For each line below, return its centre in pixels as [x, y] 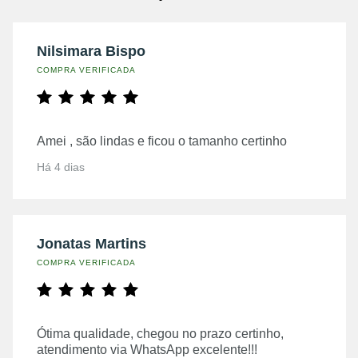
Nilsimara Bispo [91, 51]
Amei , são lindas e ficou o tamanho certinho [162, 141]
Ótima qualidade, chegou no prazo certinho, [160, 333]
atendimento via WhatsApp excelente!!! [147, 349]
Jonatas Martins [91, 243]
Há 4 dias [61, 167]
